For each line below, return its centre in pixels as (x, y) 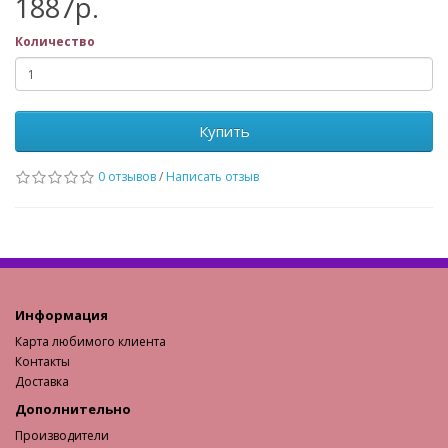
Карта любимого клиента (90, 341)
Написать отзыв (212, 176)
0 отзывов (127, 176)
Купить (224, 131)
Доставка (42, 381)
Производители (62, 435)
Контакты (42, 361)
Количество (55, 41)
